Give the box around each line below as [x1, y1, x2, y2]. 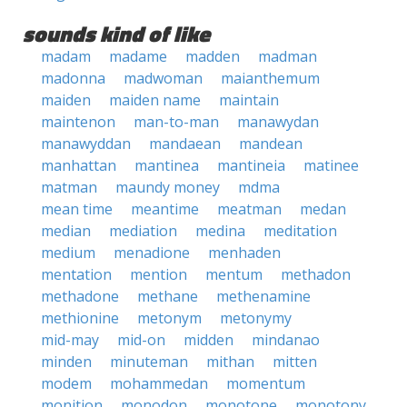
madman [258, 46, 317, 66]
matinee [303, 155, 359, 175]
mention [130, 264, 187, 284]
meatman [217, 199, 282, 219]
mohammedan [110, 373, 208, 393]
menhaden [208, 243, 281, 263]
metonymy [220, 308, 292, 328]
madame [109, 46, 167, 66]
